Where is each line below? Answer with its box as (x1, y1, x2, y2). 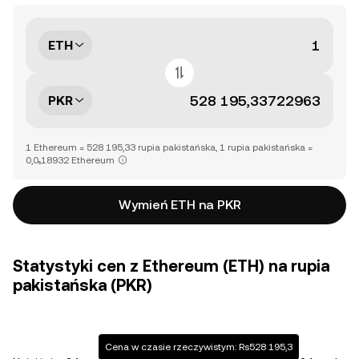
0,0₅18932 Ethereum (26, 155, 115, 166)
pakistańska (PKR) (13, 276, 152, 295)
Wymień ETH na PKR (118, 197, 241, 212)
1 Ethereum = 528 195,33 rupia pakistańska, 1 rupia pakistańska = (26, 142, 313, 153)
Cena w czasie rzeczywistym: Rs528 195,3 (104, 341, 292, 353)
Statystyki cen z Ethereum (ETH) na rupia (13, 256, 329, 276)
